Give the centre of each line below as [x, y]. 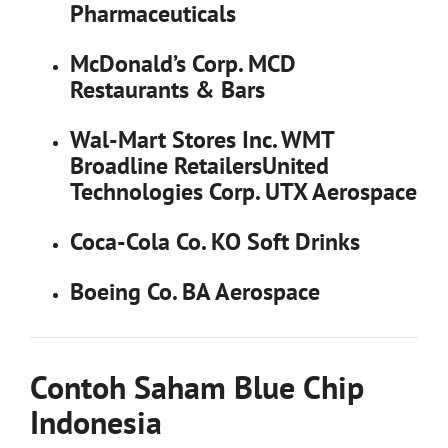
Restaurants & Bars [167, 89]
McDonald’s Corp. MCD [183, 63]
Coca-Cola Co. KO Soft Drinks [215, 241]
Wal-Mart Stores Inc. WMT [202, 139]
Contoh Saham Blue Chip [197, 386]
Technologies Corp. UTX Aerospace [243, 191]
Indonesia [96, 421]
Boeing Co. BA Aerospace [195, 291]
